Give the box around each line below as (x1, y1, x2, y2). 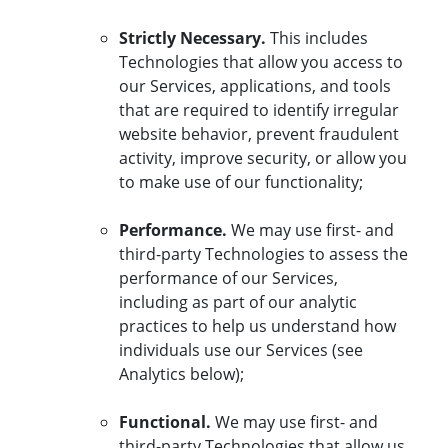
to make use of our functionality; (119, 171, 363, 194)
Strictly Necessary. (119, 27, 270, 50)
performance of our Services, (119, 267, 338, 290)
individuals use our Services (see (119, 339, 363, 362)
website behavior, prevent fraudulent (119, 123, 399, 146)
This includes (270, 27, 368, 50)
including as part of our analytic (119, 291, 357, 314)
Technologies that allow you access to (119, 51, 403, 74)
